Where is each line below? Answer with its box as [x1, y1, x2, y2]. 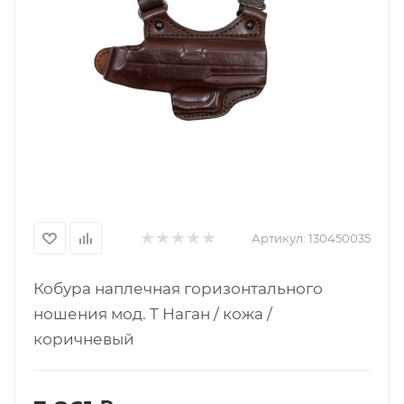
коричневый [33, 330, 134, 348]
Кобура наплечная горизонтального [33, 280, 323, 298]
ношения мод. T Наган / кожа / [33, 305, 272, 323]
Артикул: [252, 231, 306, 245]
